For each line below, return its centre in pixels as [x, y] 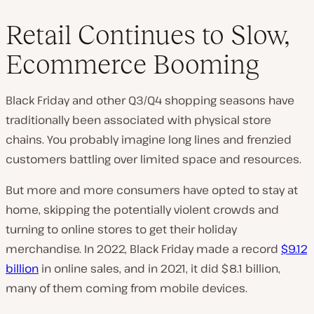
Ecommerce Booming [132, 64]
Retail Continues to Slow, [148, 35]
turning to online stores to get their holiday [121, 229]
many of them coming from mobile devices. [127, 288]
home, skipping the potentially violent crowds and [142, 210]
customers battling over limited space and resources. [153, 159]
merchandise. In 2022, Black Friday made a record [143, 249]
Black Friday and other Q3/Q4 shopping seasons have [150, 100]
